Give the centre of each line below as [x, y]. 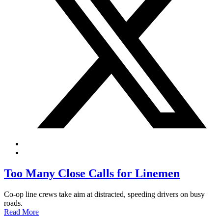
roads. [13, 203]
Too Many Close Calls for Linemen [92, 173]
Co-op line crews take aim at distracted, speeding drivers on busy [104, 194]
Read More [21, 212]
